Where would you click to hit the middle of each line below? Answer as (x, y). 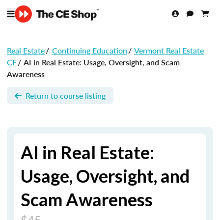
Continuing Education (90, 50)
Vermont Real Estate (169, 50)
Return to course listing (66, 95)
